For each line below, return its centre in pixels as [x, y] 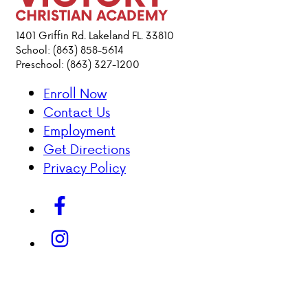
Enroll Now [75, 93]
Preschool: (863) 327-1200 [78, 64]
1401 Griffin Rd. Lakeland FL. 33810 [95, 35]
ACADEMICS [245, 34]
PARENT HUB [247, 156]
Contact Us [77, 112]
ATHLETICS [241, 68]
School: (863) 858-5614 [70, 50]
